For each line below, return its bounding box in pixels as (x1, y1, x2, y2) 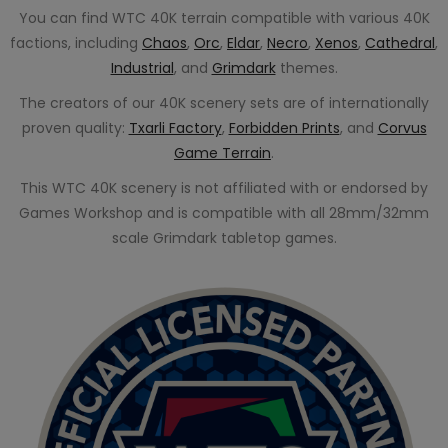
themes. (275, 58, 338, 78)
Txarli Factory (128, 118, 222, 138)
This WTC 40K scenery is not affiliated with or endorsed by (20, 178, 428, 198)
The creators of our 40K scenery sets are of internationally (19, 93, 429, 113)
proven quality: (21, 118, 129, 138)
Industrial (110, 58, 174, 78)
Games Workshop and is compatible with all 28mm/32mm (19, 203, 429, 223)
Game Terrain (174, 143, 271, 163)
